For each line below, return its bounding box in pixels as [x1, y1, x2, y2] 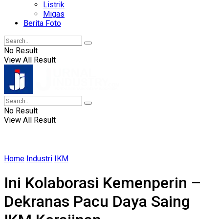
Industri [26, 153, 52, 163]
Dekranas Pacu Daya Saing [4, 192, 190, 211]
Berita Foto [23, 18, 61, 28]
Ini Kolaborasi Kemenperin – [4, 174, 201, 193]
